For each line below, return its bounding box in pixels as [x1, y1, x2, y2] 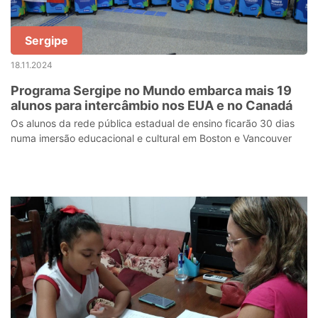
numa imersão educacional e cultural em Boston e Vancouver [11, 132, 292, 144]
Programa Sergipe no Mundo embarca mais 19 [11, 83, 292, 98]
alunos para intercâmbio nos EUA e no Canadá [11, 98, 292, 113]
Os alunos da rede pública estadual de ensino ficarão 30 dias [11, 117, 295, 129]
